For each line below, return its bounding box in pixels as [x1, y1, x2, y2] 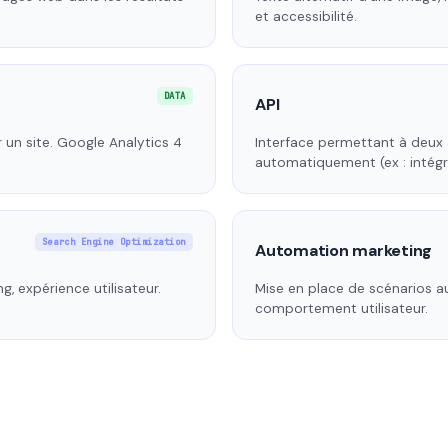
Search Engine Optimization [41, 236, 186, 249]
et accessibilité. [255, 8, 357, 26]
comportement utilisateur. [255, 300, 428, 318]
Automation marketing [255, 240, 433, 262]
